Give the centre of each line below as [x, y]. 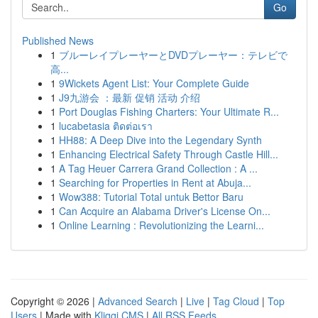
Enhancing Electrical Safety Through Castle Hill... [169, 154]
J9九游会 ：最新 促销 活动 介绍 [130, 97]
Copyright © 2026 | [54, 301]
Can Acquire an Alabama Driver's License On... [165, 211]
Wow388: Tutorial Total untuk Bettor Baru [151, 197]
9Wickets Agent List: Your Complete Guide [154, 83]
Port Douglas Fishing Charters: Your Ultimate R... [169, 111]
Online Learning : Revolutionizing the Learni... [161, 225]
